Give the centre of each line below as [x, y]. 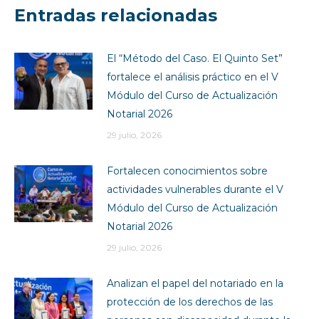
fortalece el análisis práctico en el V [193, 77]
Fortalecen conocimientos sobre [187, 171]
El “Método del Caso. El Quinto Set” [195, 58]
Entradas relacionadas [116, 15]
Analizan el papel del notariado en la [195, 283]
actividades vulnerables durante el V [195, 189]
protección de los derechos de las [190, 302]
